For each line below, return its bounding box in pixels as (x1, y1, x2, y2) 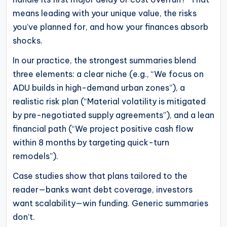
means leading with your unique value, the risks (13, 8, 197, 18)
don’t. (13, 211, 35, 222)
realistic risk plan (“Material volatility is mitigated (13, 96, 206, 106)
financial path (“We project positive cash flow (13, 123, 194, 134)
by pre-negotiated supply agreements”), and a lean (13, 109, 214, 120)
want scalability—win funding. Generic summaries (13, 198, 208, 208)
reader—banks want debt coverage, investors (13, 184, 193, 195)
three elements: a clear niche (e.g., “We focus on (13, 68, 204, 79)
